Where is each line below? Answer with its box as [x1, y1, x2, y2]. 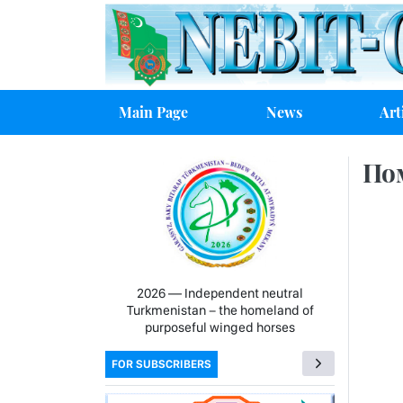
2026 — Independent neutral [137, 285, 303, 302]
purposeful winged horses [145, 319, 295, 336]
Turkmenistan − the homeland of [126, 302, 314, 319]
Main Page [119, 102, 188, 121]
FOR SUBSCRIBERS [112, 357, 211, 372]
